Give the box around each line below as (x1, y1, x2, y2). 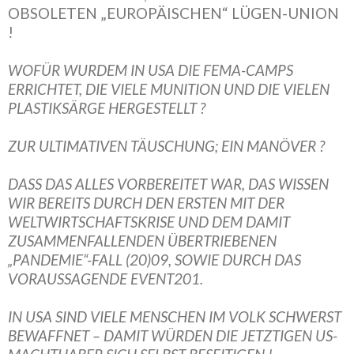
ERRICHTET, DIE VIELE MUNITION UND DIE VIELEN (8, 80, 330, 98)
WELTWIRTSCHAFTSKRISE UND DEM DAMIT (8, 213, 290, 231)
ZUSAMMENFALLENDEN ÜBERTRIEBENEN (8, 232, 277, 250)
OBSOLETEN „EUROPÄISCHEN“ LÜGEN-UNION (8, 4, 339, 22)
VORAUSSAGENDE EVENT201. (8, 269, 203, 288)
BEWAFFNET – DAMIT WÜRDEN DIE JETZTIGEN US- (8, 326, 337, 345)
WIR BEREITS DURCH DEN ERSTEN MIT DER (8, 194, 284, 212)
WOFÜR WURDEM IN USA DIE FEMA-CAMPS (8, 61, 293, 79)
